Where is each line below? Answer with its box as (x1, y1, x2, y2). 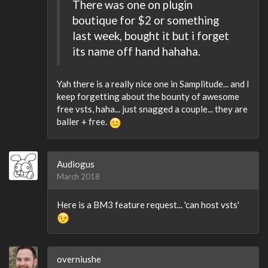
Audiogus (57, 158, 95, 169)
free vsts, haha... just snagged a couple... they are (57, 103, 248, 114)
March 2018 (57, 171, 100, 181)
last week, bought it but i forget (72, 28, 229, 42)
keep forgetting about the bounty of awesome (57, 91, 239, 102)
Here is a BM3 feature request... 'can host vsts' (57, 199, 239, 210)
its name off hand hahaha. (72, 44, 200, 58)
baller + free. (57, 116, 109, 127)
